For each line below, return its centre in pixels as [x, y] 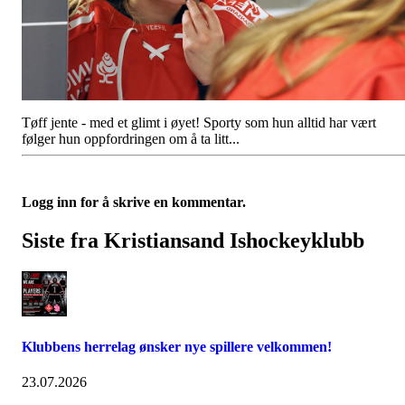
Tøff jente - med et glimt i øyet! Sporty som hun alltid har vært [199, 122]
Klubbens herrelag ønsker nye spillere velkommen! [177, 347]
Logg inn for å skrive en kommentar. [134, 202]
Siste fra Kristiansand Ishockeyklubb [193, 240]
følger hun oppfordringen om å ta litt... [131, 139]
